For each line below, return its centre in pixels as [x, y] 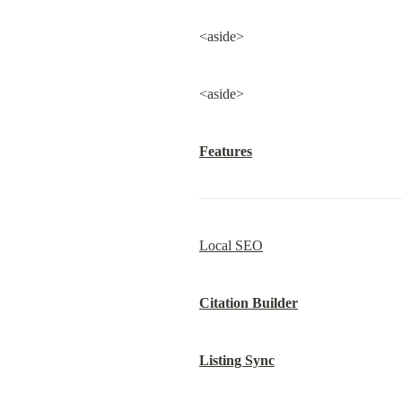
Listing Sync [237, 360]
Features [226, 151]
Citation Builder [249, 303]
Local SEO [231, 245]
